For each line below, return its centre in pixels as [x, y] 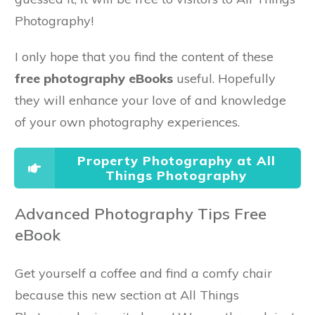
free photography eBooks [94, 78]
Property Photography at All [176, 160]
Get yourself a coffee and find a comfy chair [143, 273]
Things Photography [176, 175]
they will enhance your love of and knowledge [150, 100]
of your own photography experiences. [127, 122]
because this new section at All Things [127, 295]
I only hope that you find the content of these [144, 56]
